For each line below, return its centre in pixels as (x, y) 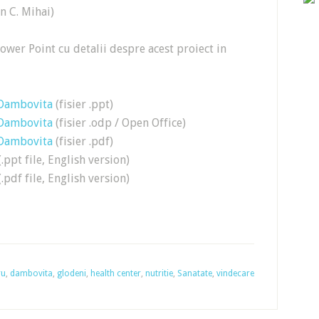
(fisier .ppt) (83, 104)
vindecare (235, 273)
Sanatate (195, 273)
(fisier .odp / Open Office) (119, 123)
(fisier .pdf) (83, 141)
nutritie (159, 273)
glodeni (72, 273)
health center (116, 273)
